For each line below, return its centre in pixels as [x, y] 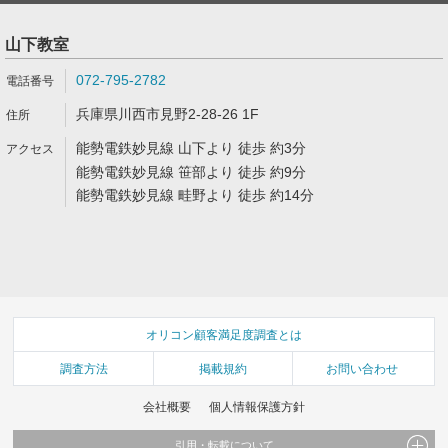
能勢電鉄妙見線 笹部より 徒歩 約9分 [191, 172]
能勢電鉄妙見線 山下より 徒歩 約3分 [191, 148]
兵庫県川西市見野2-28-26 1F [167, 114]
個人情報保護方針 [256, 406]
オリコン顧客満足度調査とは [224, 334]
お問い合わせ [362, 368]
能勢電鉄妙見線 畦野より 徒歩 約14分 [195, 195]
